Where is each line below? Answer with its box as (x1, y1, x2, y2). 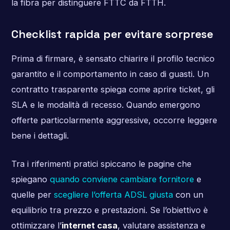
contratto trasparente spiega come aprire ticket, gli (11, 84, 215, 94)
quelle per (11, 189, 54, 200)
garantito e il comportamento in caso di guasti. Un (11, 68, 209, 79)
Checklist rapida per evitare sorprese (11, 27, 213, 42)
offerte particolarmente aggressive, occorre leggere (11, 114, 217, 125)
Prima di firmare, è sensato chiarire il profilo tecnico (11, 53, 215, 64)
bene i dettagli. (11, 130, 69, 141)
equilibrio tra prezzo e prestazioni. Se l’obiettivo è (11, 205, 208, 216)
